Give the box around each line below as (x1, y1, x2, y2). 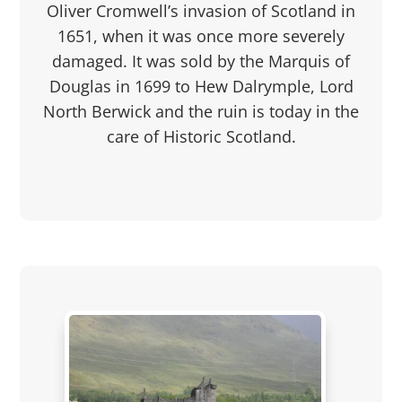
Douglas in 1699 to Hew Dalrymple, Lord (48, 74, 354, 97)
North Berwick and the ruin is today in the (43, 100, 359, 122)
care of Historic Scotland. (106, 125, 296, 147)
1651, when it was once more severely (57, 24, 345, 47)
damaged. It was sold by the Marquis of (52, 49, 350, 72)
